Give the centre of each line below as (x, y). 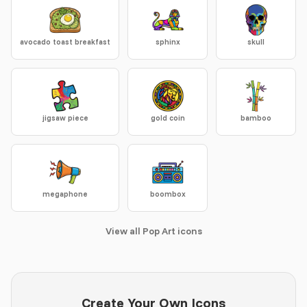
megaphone (65, 194)
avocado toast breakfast (65, 42)
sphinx (168, 42)
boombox (168, 194)
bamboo (256, 118)
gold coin (168, 118)
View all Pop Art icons (153, 231)
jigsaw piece (65, 118)
